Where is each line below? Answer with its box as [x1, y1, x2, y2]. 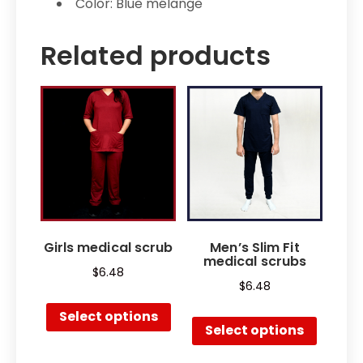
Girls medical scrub [43, 237, 173, 257]
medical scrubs [203, 251, 307, 271]
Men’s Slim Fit [210, 237, 300, 257]
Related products [41, 36, 271, 74]
